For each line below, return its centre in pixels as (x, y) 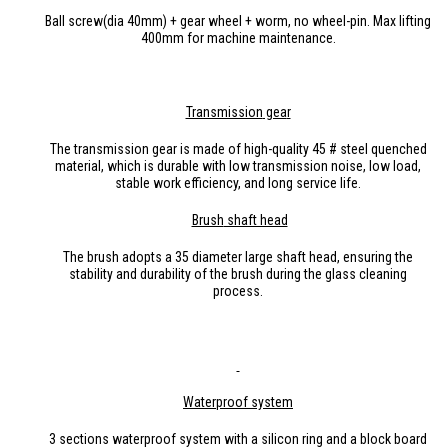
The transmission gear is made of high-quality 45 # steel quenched (238, 148)
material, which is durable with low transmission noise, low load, (238, 165)
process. (238, 290)
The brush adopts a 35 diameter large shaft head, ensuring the (238, 256)
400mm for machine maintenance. (238, 37)
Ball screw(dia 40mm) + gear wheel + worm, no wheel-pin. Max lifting (238, 20)
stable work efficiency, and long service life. (238, 182)
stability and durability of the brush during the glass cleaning (238, 273)
